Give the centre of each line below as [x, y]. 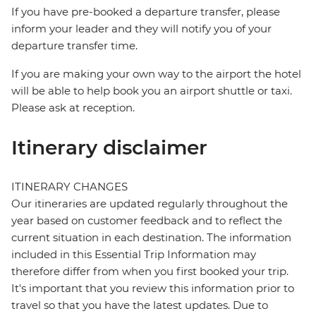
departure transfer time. [74, 46]
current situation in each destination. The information [151, 238]
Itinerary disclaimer [109, 148]
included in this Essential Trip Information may [134, 255]
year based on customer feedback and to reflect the [147, 221]
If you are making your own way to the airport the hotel [156, 74]
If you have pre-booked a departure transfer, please [146, 12]
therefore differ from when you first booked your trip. [150, 272]
